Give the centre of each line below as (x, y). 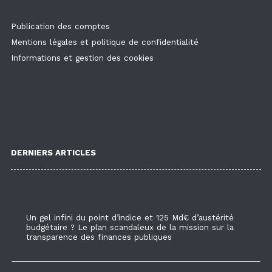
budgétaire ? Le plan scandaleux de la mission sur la (130, 227)
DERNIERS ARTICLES (53, 153)
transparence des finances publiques (99, 237)
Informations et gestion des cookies (82, 58)
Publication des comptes (60, 27)
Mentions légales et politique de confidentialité (104, 42)
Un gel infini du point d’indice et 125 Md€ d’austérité (130, 217)
